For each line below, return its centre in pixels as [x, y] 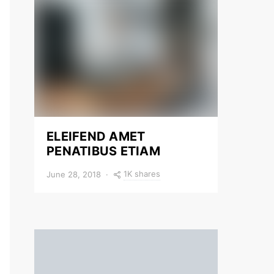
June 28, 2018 [74, 174]
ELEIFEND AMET [96, 136]
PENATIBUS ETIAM [103, 151]
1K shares [142, 174]
